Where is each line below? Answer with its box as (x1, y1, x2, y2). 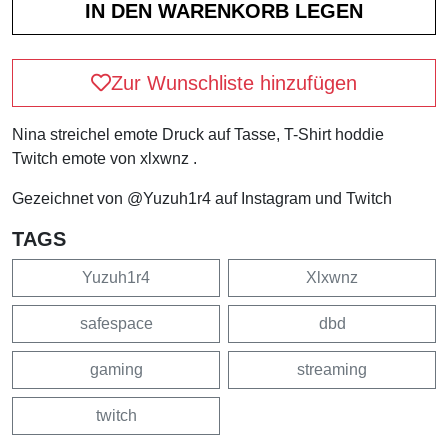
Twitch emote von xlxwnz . (12, 149, 197, 167)
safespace (79, 314, 153, 332)
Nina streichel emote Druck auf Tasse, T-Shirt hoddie (12, 125, 384, 143)
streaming (297, 360, 367, 378)
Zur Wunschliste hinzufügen (111, 71, 357, 94)
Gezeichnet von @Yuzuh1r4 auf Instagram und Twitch (12, 189, 392, 207)
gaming (89, 360, 143, 378)
